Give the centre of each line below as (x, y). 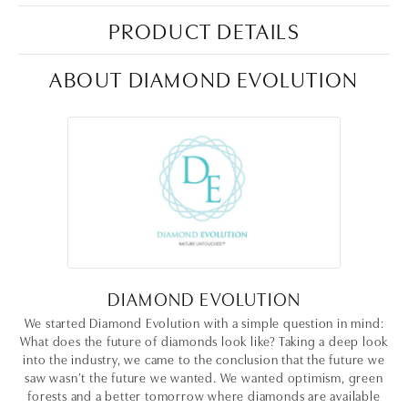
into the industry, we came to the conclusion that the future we (204, 359)
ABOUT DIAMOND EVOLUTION (204, 78)
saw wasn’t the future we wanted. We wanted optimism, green (204, 377)
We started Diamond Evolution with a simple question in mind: (204, 322)
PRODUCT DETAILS (204, 30)
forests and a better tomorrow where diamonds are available (204, 395)
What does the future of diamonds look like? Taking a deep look (204, 341)
